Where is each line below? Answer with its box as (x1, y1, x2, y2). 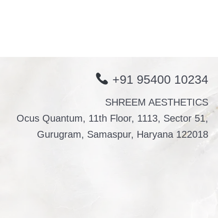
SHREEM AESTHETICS (105, 96, 208, 108)
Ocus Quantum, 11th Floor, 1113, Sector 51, (16, 112, 208, 124)
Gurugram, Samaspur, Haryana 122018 (36, 128, 208, 140)
